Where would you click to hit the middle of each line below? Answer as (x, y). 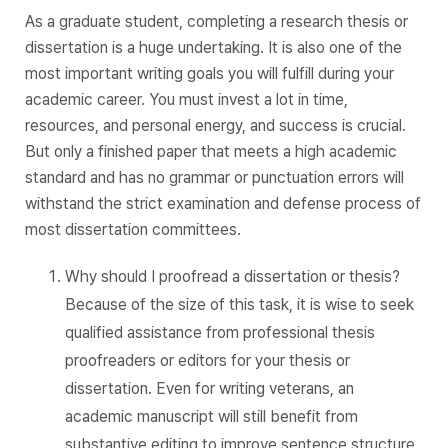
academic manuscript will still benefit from (211, 416)
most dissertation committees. (133, 229)
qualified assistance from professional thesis (220, 332)
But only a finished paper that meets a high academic (211, 151)
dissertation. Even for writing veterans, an (209, 388)
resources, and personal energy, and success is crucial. (215, 125)
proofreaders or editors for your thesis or (207, 360)
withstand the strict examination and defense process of (223, 203)
